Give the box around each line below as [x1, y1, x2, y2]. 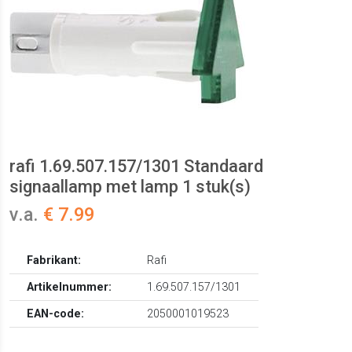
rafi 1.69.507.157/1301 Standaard [9, 156, 263, 177]
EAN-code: [27, 307, 85, 321]
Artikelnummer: [27, 280, 112, 295]
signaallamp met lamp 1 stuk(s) [9, 177, 251, 197]
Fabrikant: [27, 254, 82, 268]
